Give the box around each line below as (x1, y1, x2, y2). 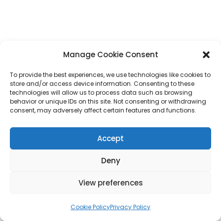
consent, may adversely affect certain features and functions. (10, 106, 196, 114)
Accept (97, 133, 124, 144)
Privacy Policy (110, 203, 150, 211)
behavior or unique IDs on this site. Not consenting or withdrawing (10, 97, 206, 106)
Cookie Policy (71, 203, 110, 211)
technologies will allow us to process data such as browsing (10, 88, 192, 97)
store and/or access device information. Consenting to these (10, 79, 194, 88)
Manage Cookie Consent (63, 49, 158, 60)
